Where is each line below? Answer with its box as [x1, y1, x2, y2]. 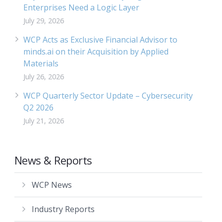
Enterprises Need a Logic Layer [23, 2, 139, 13]
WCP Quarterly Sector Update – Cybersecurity [23, 90, 193, 101]
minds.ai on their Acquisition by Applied [23, 46, 168, 57]
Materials [23, 58, 58, 69]
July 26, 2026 [23, 72, 64, 81]
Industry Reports [31, 204, 95, 215]
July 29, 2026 [23, 16, 64, 25]
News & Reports [14, 153, 92, 167]
